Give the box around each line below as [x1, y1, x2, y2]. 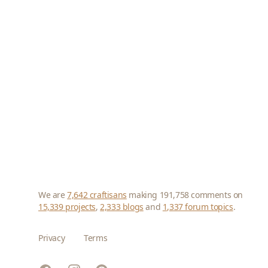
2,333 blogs [100, 201, 144, 212]
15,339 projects [38, 201, 96, 212]
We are [38, 189, 68, 200]
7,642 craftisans [67, 189, 127, 200]
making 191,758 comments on [126, 189, 243, 200]
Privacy [38, 232, 65, 243]
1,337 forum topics [162, 201, 233, 212]
